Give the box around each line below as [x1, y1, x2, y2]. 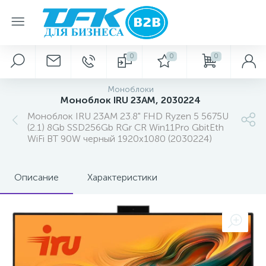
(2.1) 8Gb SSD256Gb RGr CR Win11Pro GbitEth [27, 122, 224, 133]
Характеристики [87, 172, 157, 183]
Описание [14, 172, 59, 183]
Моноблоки [107, 84, 154, 94]
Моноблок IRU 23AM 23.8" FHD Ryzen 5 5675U [27, 110, 229, 122]
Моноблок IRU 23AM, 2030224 [61, 94, 201, 106]
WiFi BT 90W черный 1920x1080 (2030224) [27, 133, 212, 144]
